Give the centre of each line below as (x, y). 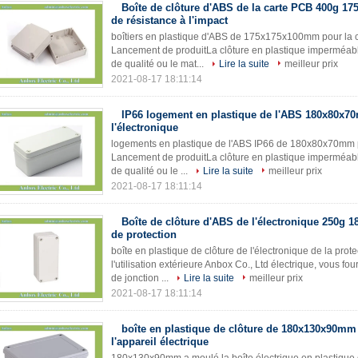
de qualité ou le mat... (159, 64)
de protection (144, 235)
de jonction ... (141, 278)
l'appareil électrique (160, 342)
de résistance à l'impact (169, 20)
